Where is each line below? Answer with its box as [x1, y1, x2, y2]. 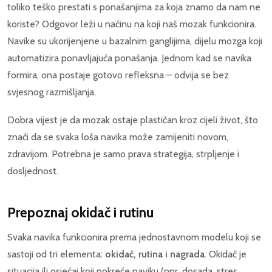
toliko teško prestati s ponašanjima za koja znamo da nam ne [7, 1, 260, 13]
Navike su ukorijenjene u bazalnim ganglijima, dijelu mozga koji [7, 35, 262, 47]
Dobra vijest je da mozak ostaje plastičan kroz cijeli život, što [7, 114, 258, 126]
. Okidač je [205, 248, 246, 260]
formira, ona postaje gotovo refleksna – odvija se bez [7, 69, 229, 81]
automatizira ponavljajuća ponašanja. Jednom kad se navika [7, 52, 251, 64]
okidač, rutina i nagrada [105, 248, 205, 260]
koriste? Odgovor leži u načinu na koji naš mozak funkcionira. [7, 18, 256, 30]
